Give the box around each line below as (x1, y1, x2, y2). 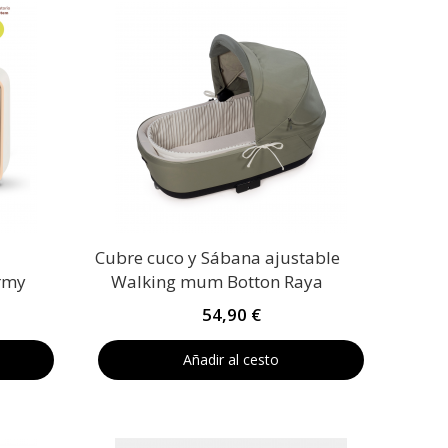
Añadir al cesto (183, 350, 279, 369)
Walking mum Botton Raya (111, 270, 323, 293)
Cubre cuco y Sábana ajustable (94, 246, 340, 269)
